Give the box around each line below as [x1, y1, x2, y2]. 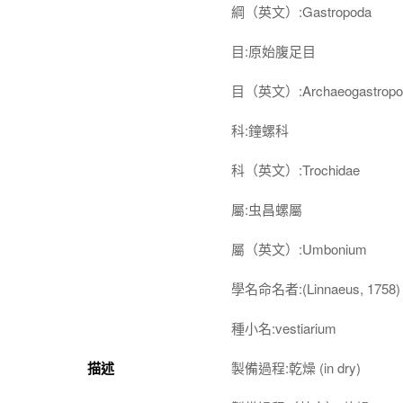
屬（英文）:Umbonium [231, 238, 367, 258]
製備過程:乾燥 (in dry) [231, 357, 361, 377]
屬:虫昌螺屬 [231, 199, 302, 219]
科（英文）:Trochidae [231, 159, 360, 179]
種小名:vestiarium [231, 318, 336, 337]
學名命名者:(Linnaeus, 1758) [231, 278, 400, 298]
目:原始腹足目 [231, 40, 316, 60]
